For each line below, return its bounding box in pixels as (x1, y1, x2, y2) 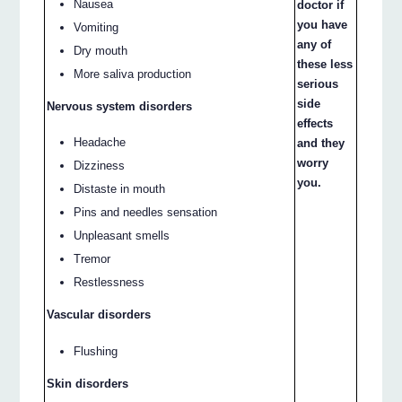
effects (297, 116, 334, 130)
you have (297, 17, 348, 31)
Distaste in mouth (74, 182, 166, 197)
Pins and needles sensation (74, 205, 218, 220)
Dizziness (74, 159, 126, 173)
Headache (74, 135, 127, 150)
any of (297, 37, 332, 51)
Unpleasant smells (74, 229, 170, 243)
